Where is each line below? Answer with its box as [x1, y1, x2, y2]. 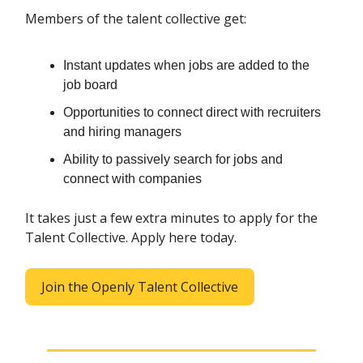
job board [63, 78, 117, 92]
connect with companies [63, 172, 202, 186]
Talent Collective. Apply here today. [25, 228, 237, 247]
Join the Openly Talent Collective [41, 278, 238, 297]
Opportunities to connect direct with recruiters [63, 105, 321, 120]
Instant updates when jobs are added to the [63, 58, 310, 73]
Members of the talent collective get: [25, 10, 246, 28]
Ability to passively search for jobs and [63, 152, 283, 167]
